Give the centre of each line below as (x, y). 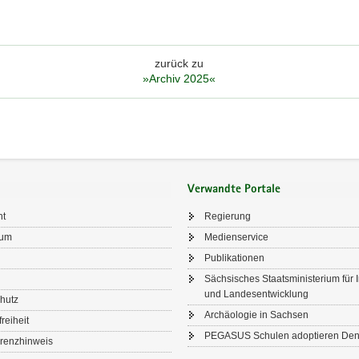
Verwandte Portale (234, 189)
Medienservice (236, 238)
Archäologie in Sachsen (256, 315)
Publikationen (234, 258)
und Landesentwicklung (256, 294)
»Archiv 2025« (179, 79)
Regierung (228, 217)
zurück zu (179, 64)
